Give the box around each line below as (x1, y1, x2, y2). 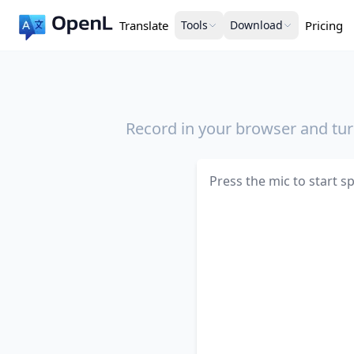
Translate (119, 17, 168, 33)
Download (230, 17, 283, 32)
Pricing (305, 17, 343, 33)
